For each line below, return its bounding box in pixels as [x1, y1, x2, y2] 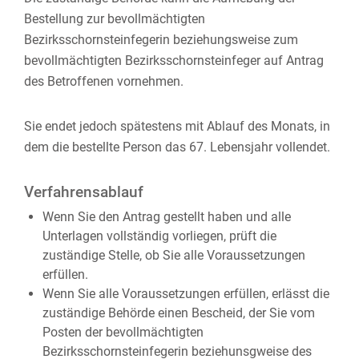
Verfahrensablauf [24, 184, 143, 201]
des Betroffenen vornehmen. [24, 74, 184, 89]
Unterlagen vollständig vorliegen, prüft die [42, 228, 276, 244]
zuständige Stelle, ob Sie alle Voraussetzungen [42, 248, 305, 263]
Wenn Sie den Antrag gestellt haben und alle [42, 209, 291, 224]
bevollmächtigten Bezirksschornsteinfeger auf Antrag [24, 53, 324, 68]
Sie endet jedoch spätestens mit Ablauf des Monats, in [24, 119, 330, 134]
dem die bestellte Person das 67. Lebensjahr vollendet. [24, 139, 330, 155]
